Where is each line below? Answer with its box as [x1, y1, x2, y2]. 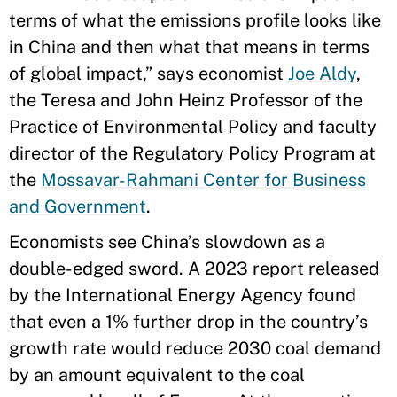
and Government [9, 195, 146, 217]
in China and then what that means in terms [9, 35, 370, 58]
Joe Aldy [288, 62, 356, 84]
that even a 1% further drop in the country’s [9, 310, 368, 332]
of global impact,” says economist [9, 62, 288, 84]
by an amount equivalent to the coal [9, 363, 305, 385]
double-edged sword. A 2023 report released [9, 257, 379, 279]
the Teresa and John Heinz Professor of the [9, 89, 362, 111]
